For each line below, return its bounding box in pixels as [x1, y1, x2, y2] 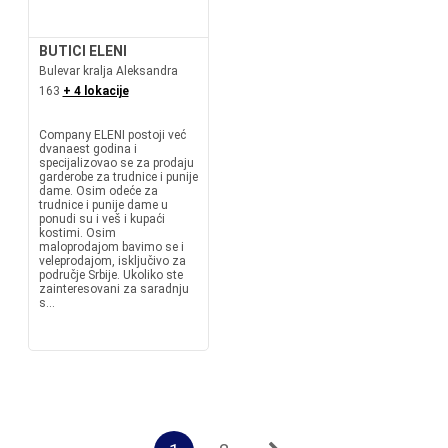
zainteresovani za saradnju [38, 282, 189, 296]
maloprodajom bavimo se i [38, 240, 184, 254]
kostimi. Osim [38, 226, 116, 240]
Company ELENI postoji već [38, 128, 186, 142]
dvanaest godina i [38, 142, 137, 156]
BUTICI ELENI [38, 43, 127, 59]
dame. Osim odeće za [38, 184, 158, 198]
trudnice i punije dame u [38, 198, 168, 212]
